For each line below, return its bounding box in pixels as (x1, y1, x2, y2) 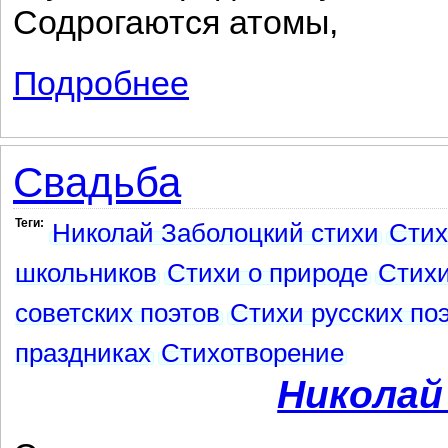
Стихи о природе (167, 259, 368, 287)
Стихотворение (161, 339, 344, 367)
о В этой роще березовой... (189, 66, 368, 82)
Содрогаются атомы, (13, 4, 338, 41)
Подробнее (13, 65, 189, 102)
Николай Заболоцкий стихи (52, 219, 379, 247)
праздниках (15, 339, 151, 367)
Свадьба (13, 159, 181, 206)
